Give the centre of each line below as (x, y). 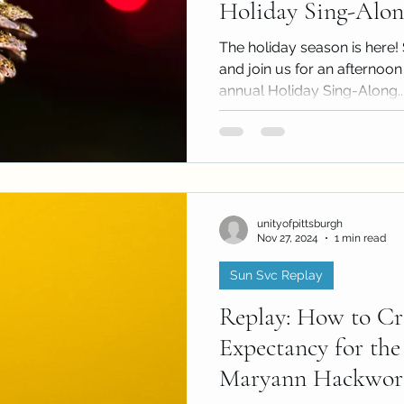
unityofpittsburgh (300, 223)
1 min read (360, 238)
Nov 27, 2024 (288, 238)
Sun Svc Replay (276, 275)
